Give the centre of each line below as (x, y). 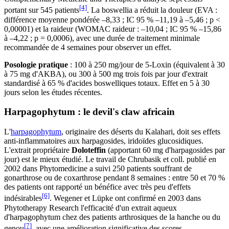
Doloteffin (89, 150)
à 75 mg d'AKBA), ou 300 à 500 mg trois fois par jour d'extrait (106, 74)
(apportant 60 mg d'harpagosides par (165, 150)
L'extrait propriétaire (38, 150)
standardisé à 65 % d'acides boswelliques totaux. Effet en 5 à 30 (107, 83)
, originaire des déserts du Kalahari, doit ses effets (141, 132)
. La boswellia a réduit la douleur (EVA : (152, 10)
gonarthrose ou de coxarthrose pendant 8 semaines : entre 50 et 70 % (114, 178)
